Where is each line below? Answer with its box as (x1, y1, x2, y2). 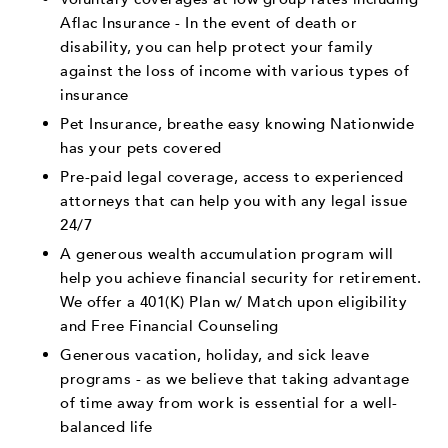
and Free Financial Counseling (60, 315, 279, 336)
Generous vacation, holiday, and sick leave (60, 344, 369, 365)
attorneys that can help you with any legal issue (60, 190, 407, 211)
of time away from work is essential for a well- (60, 392, 398, 413)
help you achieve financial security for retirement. (60, 267, 422, 288)
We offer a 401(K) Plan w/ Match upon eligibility (60, 291, 407, 312)
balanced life (60, 416, 153, 437)
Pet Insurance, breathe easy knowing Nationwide (60, 113, 414, 134)
